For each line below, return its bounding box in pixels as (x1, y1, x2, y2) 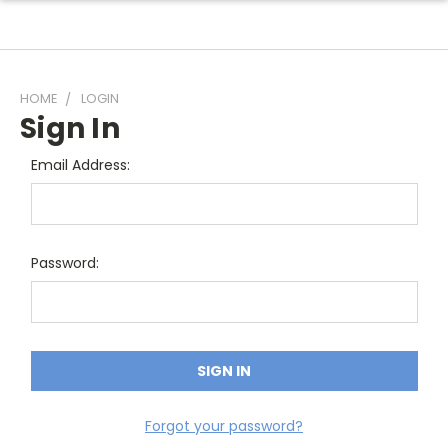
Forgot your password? (145, 415, 303, 436)
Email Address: (30, 155, 130, 175)
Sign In (20, 109, 120, 148)
